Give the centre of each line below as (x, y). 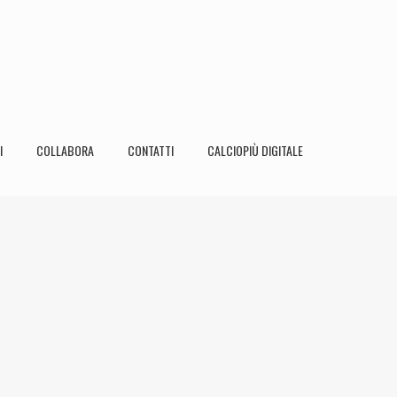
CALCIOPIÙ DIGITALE (255, 150)
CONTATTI (151, 150)
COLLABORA (65, 150)
